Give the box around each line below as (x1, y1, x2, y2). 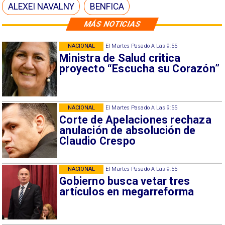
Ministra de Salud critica (59, 52, 181, 65)
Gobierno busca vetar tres (59, 175, 190, 188)
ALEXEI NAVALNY (8, 1, 75, 12)
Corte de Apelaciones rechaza (59, 113, 211, 126)
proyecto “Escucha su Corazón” (59, 62, 220, 75)
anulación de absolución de (59, 124, 196, 137)
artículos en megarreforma (59, 185, 194, 198)
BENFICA (90, 1, 125, 12)
